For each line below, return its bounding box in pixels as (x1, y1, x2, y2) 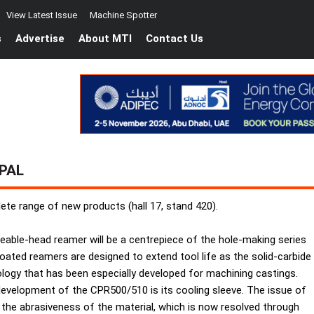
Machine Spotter (90, 10, 157, 20)
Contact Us (146, 32, 203, 46)
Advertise (15, 32, 64, 46)
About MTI (78, 32, 132, 46)
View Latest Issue (6, 10, 77, 20)
